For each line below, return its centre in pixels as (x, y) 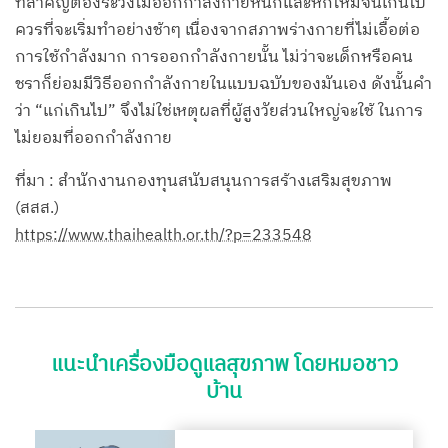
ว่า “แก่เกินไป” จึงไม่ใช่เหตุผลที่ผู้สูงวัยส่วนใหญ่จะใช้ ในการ (219, 112)
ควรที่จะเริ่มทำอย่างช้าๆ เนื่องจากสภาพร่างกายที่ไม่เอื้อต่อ (217, 31)
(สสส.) (37, 209)
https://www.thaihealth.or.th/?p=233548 (163, 236)
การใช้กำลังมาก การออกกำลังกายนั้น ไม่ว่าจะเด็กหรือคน (214, 58)
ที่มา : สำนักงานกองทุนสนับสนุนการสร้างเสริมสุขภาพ (203, 182)
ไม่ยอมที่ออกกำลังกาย (93, 139)
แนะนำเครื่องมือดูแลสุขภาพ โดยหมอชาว (224, 365)
